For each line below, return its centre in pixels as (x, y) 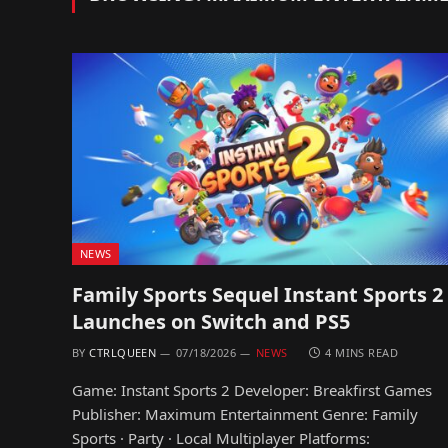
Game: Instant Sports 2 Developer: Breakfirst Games (252, 389)
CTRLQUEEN (123, 352)
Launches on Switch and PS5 (211, 321)
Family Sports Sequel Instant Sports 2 (257, 294)
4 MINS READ (362, 352)
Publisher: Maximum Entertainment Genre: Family (245, 413)
